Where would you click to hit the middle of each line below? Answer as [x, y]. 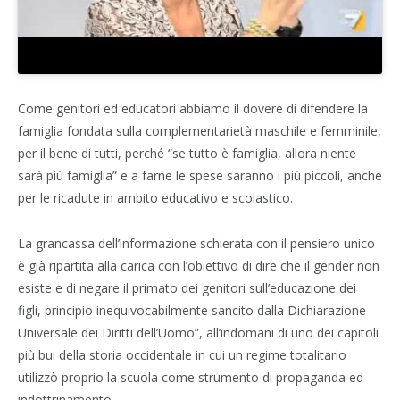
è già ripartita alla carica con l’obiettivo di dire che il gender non [199, 265]
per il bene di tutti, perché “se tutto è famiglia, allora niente [187, 153]
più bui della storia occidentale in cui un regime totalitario [182, 354]
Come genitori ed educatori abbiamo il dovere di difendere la [193, 108]
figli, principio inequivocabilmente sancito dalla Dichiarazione [192, 310]
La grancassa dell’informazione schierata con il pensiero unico [196, 243]
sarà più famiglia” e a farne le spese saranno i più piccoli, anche [200, 175]
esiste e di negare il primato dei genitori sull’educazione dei [187, 287]
